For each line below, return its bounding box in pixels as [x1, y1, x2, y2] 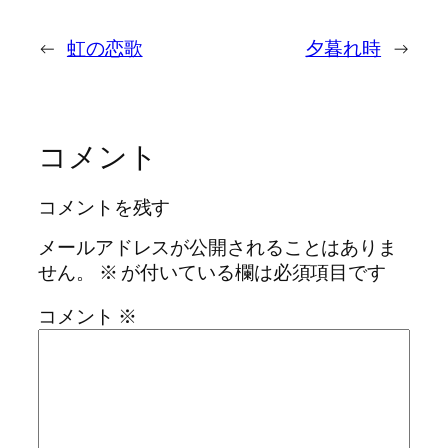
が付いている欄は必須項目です [117, 259, 387, 286]
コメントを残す [38, 193, 171, 220]
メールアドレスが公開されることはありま [38, 234, 398, 261]
